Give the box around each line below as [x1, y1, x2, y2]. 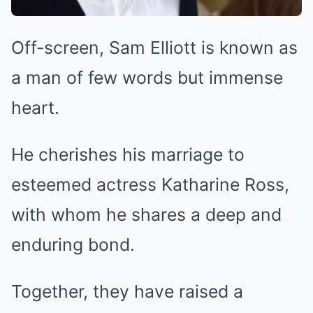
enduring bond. [11, 233, 135, 255]
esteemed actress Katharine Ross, [11, 173, 289, 195]
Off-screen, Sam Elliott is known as [11, 36, 298, 58]
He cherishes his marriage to [11, 143, 245, 165]
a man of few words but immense [11, 66, 283, 88]
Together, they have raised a [11, 280, 243, 302]
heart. [11, 96, 59, 118]
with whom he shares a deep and [11, 203, 282, 225]
